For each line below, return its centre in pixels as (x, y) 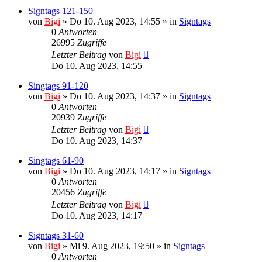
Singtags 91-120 (58, 85)
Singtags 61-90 (56, 160)
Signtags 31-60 (56, 235)
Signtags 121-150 (61, 11)
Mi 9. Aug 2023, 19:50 (112, 246)
